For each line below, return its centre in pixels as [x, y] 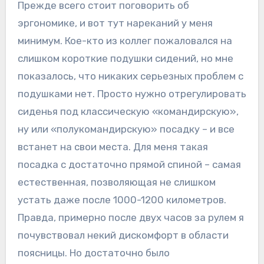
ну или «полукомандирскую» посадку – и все [126, 129]
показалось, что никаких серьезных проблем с [130, 76]
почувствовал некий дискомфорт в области [123, 235]
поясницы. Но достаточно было [93, 253]
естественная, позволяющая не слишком [116, 182]
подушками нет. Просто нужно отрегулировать [132, 94]
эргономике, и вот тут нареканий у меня [115, 23]
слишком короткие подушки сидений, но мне [125, 59]
